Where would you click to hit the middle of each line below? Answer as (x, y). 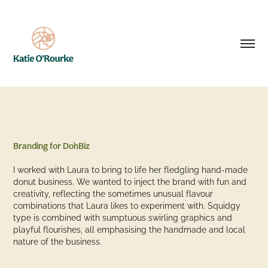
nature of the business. (59, 241)
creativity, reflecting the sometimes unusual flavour (113, 193)
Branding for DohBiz (52, 146)
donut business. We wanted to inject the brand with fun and (130, 181)
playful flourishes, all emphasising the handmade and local (130, 229)
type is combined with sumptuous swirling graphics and (123, 217)
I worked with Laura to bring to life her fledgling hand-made (131, 169)
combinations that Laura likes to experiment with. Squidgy (127, 205)
